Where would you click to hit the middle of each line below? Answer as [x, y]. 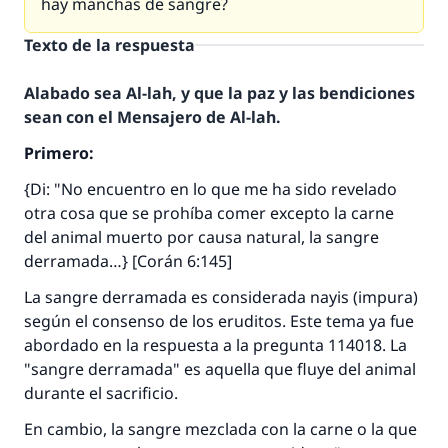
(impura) [383, 297]
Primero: [58, 153]
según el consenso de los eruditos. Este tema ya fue [219, 321]
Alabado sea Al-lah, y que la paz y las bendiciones [219, 93]
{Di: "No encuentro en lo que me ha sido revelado [210, 189]
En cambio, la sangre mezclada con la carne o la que [220, 429]
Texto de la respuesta [109, 45]
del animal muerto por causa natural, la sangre [201, 237]
